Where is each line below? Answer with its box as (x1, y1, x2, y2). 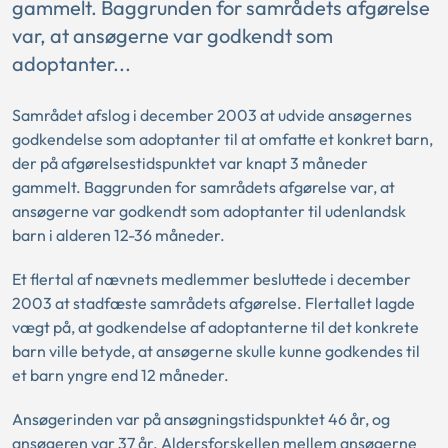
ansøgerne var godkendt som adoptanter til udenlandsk (12, 201, 406, 221)
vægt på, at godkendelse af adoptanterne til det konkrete (12, 317, 419, 337)
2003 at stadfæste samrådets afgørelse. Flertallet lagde (12, 293, 415, 313)
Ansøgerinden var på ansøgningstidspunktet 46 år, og (12, 409, 390, 429)
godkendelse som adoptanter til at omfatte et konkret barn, (12, 129, 433, 149)
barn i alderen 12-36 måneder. (12, 225, 225, 245)
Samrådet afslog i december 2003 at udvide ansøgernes (12, 105, 412, 125)
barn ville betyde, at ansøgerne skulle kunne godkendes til (12, 341, 420, 361)
